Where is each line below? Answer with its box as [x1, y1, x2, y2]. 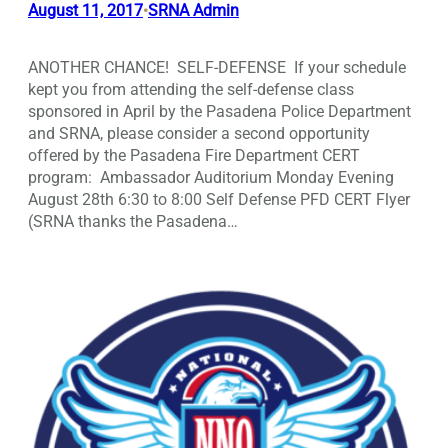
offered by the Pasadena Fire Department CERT [28, 146, 360, 166]
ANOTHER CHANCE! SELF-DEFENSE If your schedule [28, 58, 406, 78]
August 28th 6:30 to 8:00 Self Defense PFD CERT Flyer [28, 190, 410, 210]
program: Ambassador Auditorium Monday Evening [28, 168, 394, 188]
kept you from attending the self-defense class [28, 80, 354, 100]
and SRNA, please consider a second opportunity [28, 124, 370, 144]
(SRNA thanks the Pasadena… [28, 212, 238, 232]
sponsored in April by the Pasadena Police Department [28, 102, 411, 122]
